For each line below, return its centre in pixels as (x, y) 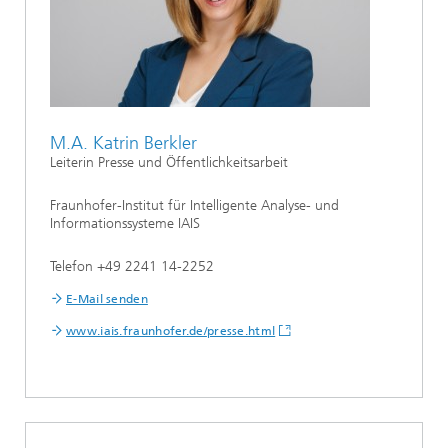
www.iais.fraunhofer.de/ (136, 330)
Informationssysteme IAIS (125, 223)
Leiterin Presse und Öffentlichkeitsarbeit (169, 162)
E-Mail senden (107, 298)
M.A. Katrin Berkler (123, 142)
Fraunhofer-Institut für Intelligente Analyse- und (194, 205)
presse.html (241, 330)
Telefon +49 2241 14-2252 (132, 266)
